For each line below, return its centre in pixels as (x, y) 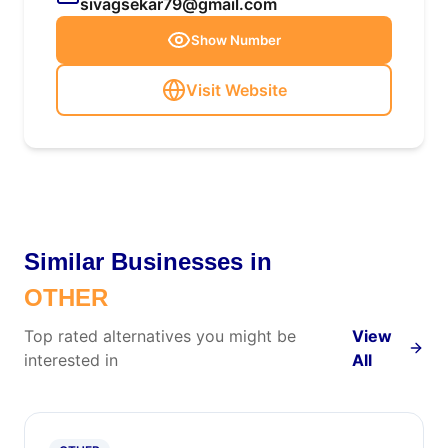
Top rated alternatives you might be (160, 336)
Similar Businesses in (148, 261)
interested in (71, 360)
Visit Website (236, 90)
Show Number (236, 40)
